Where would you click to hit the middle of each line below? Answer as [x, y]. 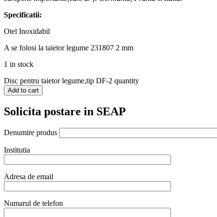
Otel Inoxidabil [27, 31]
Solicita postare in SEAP [65, 111]
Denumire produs [31, 132]
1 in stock [19, 64]
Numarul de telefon [33, 203]
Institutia [17, 150]
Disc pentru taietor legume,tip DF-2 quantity [71, 80]
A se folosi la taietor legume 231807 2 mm [69, 47]
